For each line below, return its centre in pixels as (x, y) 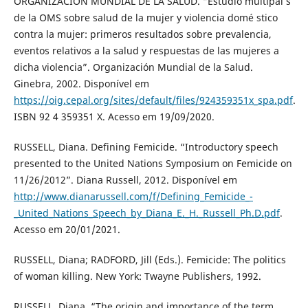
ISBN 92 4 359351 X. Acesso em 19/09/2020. (114, 116)
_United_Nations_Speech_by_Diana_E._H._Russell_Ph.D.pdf (146, 212)
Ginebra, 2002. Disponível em (81, 83)
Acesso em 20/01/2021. (67, 229)
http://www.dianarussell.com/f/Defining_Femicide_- (133, 196)
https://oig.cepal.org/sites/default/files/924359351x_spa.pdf (153, 100)
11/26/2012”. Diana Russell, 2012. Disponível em (125, 179)
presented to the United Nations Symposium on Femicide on (153, 163)
